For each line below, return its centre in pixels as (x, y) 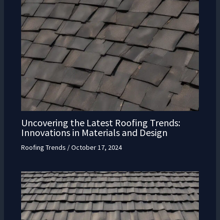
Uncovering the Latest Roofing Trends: (100, 123)
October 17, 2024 (96, 148)
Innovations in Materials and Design (94, 133)
